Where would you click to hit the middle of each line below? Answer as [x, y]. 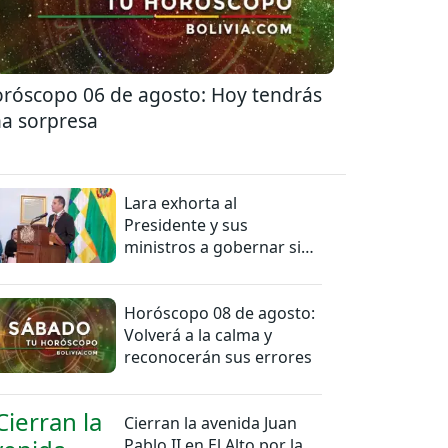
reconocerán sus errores [218, 356]
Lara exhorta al [181, 202]
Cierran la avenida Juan [211, 422]
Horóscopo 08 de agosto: [220, 312]
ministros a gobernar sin [218, 246]
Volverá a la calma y [198, 334]
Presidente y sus [186, 224]
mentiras [158, 268]
